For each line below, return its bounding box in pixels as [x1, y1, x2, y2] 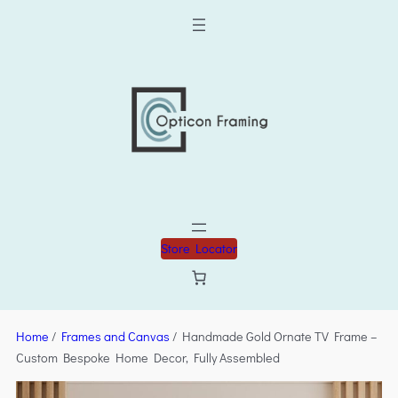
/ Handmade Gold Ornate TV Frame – [169, 327, 378, 345]
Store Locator [161, 240, 237, 258]
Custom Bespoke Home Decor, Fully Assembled [15, 348, 280, 366]
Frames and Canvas [60, 327, 170, 345]
